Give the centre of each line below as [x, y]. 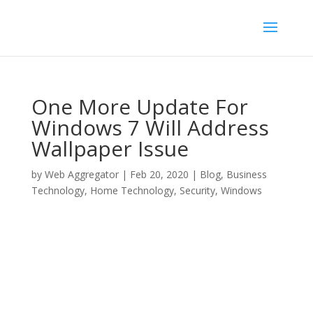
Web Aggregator [81, 174]
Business [246, 174]
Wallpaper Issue [110, 148]
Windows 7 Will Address [150, 128]
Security [197, 190]
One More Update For [139, 107]
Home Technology [132, 190]
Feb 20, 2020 [159, 174]
